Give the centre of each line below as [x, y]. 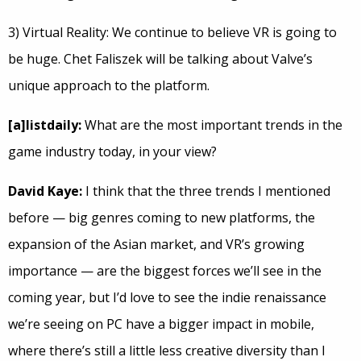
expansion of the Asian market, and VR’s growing [156, 245]
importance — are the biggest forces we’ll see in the [165, 271]
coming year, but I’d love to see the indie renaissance [167, 298]
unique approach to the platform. [109, 86]
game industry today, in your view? [112, 152]
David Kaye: [45, 191]
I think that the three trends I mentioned [206, 191]
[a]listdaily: [45, 125]
